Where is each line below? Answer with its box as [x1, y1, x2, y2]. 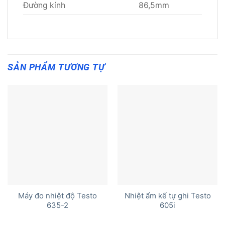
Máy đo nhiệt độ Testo [18, 191, 97, 201]
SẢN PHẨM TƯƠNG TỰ [8, 62, 105, 72]
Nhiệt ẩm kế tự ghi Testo [124, 191, 211, 201]
